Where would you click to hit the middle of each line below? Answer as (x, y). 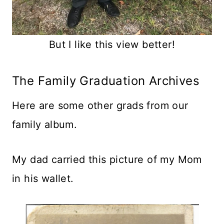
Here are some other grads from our (100, 105)
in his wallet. (43, 178)
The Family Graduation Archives (106, 80)
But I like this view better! (112, 44)
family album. (45, 124)
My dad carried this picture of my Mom (107, 159)
